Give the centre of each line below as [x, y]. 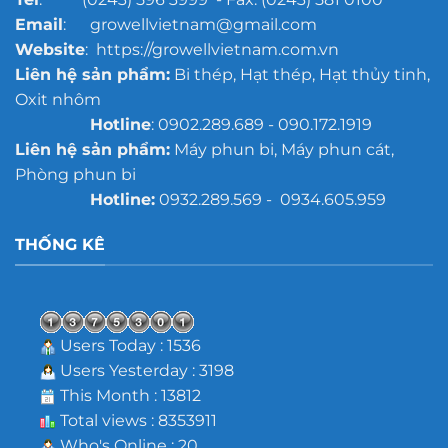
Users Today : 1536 [128, 346]
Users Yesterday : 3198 [144, 371]
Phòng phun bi [75, 175]
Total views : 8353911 [136, 421]
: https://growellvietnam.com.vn [211, 50]
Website [49, 50]
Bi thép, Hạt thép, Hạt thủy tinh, [299, 75]
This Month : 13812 [128, 396]
